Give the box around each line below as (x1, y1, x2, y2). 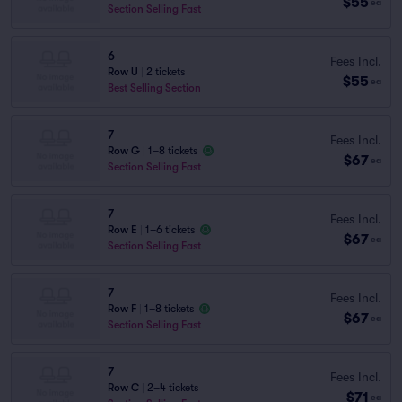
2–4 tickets (147, 381, 198, 394)
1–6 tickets (145, 223, 195, 236)
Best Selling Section (108, 82, 201, 94)
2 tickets (146, 66, 185, 78)
